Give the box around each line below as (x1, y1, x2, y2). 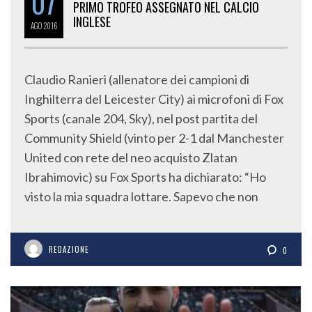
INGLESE (73, 12, 111, 31)
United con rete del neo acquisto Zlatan (24, 149, 237, 165)
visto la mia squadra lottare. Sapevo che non (24, 188, 258, 204)
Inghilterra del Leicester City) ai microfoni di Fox (24, 91, 283, 107)
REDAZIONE (49, 243, 89, 255)
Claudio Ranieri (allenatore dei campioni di (24, 71, 249, 87)
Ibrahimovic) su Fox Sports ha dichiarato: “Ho (24, 169, 266, 185)
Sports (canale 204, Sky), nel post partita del (24, 110, 258, 126)
